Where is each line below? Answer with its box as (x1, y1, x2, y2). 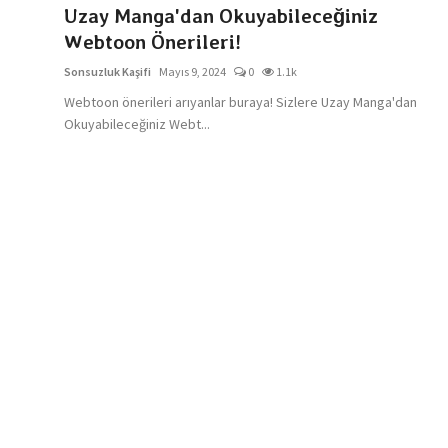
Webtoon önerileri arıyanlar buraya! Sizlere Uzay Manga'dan (64, 92, 417, 111)
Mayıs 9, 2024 (159, 63, 226, 79)
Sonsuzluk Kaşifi (64, 63, 151, 79)
